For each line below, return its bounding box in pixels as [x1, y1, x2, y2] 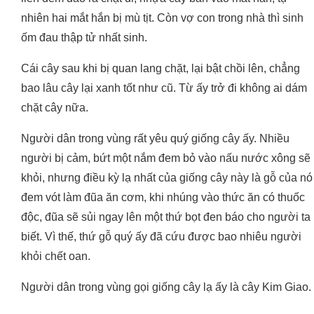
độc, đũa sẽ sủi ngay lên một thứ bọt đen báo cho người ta [21, 211, 310, 224]
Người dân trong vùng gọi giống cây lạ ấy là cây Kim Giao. [21, 281, 311, 294]
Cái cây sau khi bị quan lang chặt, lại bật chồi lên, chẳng [21, 62, 300, 75]
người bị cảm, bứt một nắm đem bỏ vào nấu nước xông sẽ [21, 152, 310, 165]
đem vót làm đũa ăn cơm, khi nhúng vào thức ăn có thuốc [21, 191, 305, 204]
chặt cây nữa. [21, 102, 88, 114]
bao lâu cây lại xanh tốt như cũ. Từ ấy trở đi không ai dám [21, 82, 307, 95]
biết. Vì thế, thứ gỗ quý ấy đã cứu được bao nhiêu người [21, 231, 301, 243]
